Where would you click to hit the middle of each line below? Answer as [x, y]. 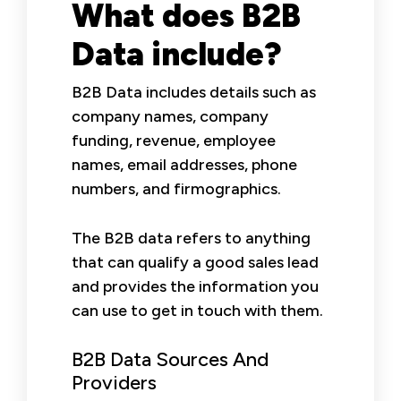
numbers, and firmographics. [176, 188]
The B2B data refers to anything [191, 238]
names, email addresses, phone [184, 164]
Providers [114, 382]
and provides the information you [195, 286]
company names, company [170, 116]
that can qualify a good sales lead [195, 262]
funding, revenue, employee [174, 140]
